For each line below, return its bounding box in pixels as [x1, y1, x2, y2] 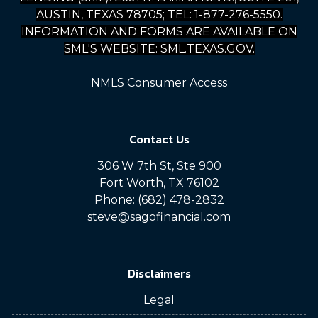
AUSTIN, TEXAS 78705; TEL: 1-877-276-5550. [35, 8, 283, 21]
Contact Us [128, 131, 190, 148]
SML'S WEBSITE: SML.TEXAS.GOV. [63, 42, 255, 55]
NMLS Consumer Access [91, 76, 227, 89]
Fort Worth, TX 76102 [99, 176, 219, 190]
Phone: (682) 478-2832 [94, 193, 224, 207]
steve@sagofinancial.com [87, 210, 231, 224]
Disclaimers [127, 265, 191, 282]
